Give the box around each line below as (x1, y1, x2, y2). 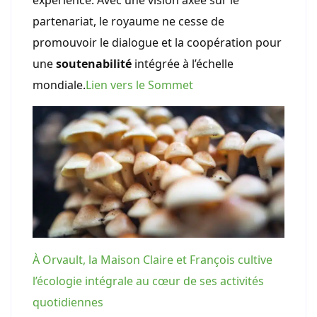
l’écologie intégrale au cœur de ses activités (33, 273, 264, 289)
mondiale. (33, 77, 86, 93)
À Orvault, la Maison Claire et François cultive (33, 252, 272, 268)
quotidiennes (33, 294, 103, 311)
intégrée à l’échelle (132, 56, 234, 72)
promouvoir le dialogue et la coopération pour (33, 35, 282, 51)
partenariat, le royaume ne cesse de (33, 13, 224, 30)
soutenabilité (56, 56, 132, 72)
